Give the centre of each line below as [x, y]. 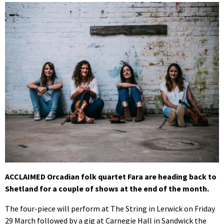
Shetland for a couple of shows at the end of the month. [107, 189]
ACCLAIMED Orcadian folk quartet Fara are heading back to [111, 177]
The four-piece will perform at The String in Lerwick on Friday [110, 209]
